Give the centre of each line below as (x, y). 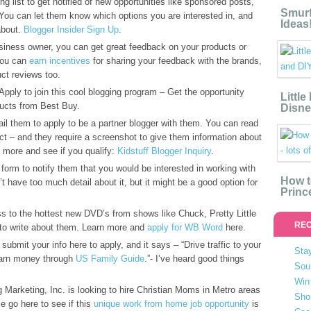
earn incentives (60, 61)
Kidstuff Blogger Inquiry (164, 151)
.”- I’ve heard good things (194, 259)
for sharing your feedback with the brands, (176, 61)
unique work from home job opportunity (171, 304)
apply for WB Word (185, 227)
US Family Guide (110, 259)
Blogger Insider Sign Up (71, 30)
